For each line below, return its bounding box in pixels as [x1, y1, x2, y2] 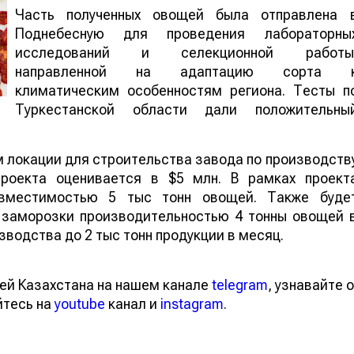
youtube [55, 295, 105, 312]
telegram [212, 276, 268, 293]
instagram [160, 295, 224, 312]
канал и [105, 295, 160, 312]
